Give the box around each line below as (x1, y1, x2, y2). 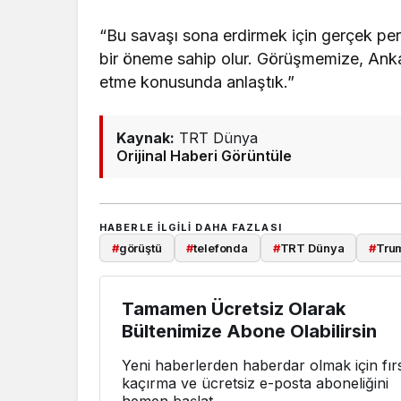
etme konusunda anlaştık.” (99, 72, 295, 91)
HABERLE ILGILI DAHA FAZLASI (99, 220, 282, 234)
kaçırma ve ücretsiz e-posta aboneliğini (122, 374, 388, 392)
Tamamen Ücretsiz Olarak (122, 298, 346, 320)
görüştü (118, 240, 162, 255)
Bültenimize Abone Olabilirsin (122, 320, 377, 342)
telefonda (193, 240, 249, 255)
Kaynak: (116, 128, 175, 147)
